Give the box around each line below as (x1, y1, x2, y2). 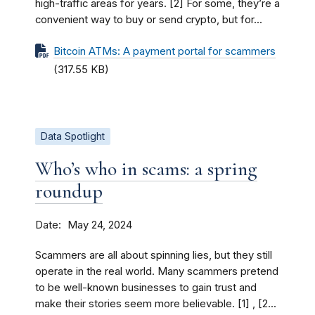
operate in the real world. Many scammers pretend (35, 264, 278, 278)
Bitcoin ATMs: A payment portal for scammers (53, 44, 276, 58)
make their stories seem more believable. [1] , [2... (35, 297, 276, 310)
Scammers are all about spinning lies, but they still (35, 248, 272, 262)
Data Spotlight (41, 130, 105, 142)
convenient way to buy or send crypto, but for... (35, 13, 262, 26)
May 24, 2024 (67, 218, 132, 231)
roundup (35, 179, 103, 203)
